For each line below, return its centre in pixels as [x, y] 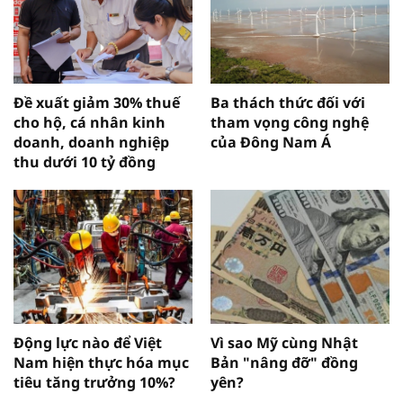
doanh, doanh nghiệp [91, 142]
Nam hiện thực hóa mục [101, 362]
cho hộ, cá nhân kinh [90, 122]
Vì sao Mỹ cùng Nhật [284, 342]
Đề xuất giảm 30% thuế [97, 102]
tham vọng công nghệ [290, 122]
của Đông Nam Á [271, 142]
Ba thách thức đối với [288, 102]
